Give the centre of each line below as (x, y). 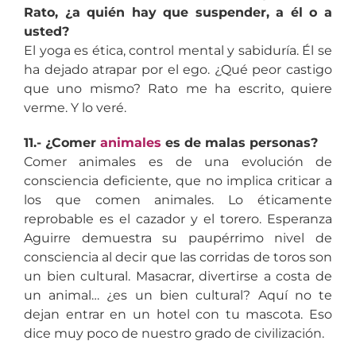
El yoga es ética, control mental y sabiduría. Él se (178, 50)
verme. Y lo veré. (75, 107)
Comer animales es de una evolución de (178, 161)
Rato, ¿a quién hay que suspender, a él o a (178, 12)
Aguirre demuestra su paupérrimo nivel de (178, 238)
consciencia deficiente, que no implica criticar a (178, 180)
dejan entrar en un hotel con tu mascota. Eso (178, 314)
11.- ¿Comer (62, 142)
